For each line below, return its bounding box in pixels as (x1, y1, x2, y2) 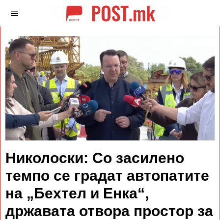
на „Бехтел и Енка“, (5, 185, 149, 201)
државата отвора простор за (5, 203, 213, 219)
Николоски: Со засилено (5, 150, 184, 166)
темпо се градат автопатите (5, 167, 209, 184)
